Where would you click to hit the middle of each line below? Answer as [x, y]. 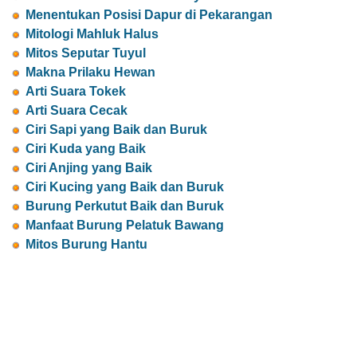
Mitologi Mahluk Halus [92, 34]
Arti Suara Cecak [76, 111]
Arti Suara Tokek [76, 92]
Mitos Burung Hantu [86, 245]
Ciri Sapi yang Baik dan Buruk [116, 130]
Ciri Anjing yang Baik [89, 168]
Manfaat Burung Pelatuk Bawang [125, 226]
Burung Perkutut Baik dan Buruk [125, 206]
